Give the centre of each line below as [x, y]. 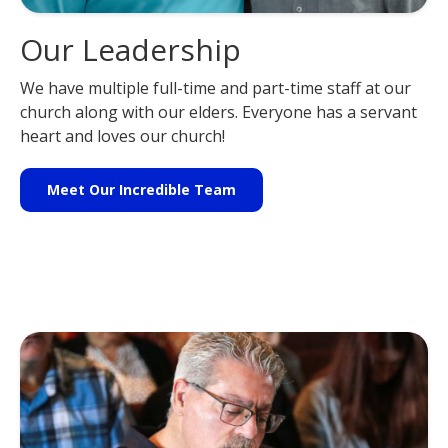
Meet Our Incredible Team [141, 189]
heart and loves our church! [122, 135]
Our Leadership [130, 49]
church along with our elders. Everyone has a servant [218, 111]
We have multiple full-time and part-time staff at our [215, 87]
